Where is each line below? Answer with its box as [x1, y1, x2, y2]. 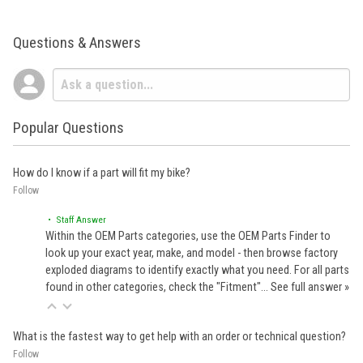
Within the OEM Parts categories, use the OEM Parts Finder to [45, 229, 331, 244]
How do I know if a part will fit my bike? [13, 166, 190, 181]
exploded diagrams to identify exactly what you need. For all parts [45, 263, 349, 278]
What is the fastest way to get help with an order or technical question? [13, 330, 346, 344]
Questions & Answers [13, 32, 141, 52]
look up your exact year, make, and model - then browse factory [45, 246, 338, 261]
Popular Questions [13, 118, 124, 138]
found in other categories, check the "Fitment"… [45, 280, 271, 295]
